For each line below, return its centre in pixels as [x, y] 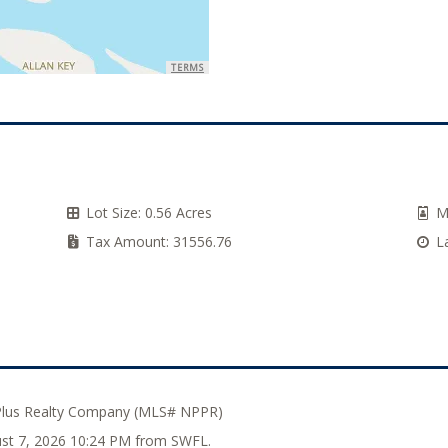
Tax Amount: [127, 241]
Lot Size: [113, 212]
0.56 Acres [176, 212]
